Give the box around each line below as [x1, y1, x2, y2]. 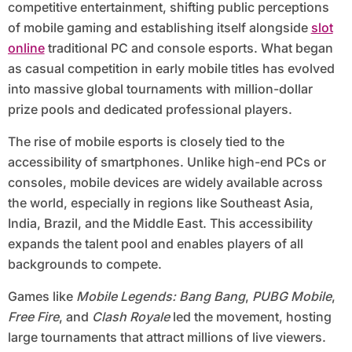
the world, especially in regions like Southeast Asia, [7, 195, 313, 211]
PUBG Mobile [251, 288, 332, 305]
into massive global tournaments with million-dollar [7, 81, 313, 97]
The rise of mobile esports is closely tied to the [7, 134, 284, 150]
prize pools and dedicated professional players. [7, 101, 292, 118]
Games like [7, 288, 76, 305]
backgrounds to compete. [7, 256, 162, 273]
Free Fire [7, 309, 59, 325]
